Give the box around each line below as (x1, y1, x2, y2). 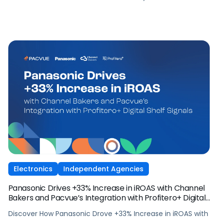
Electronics (13, 163, 53, 174)
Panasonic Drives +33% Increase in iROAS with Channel (8, 182, 205, 194)
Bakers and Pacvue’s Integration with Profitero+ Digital (8, 192, 206, 203)
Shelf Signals (8, 201, 53, 213)
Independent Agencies (63, 163, 144, 174)
